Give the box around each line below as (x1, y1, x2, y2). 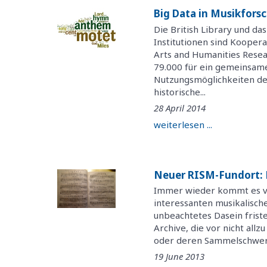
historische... (154, 85, 206, 98)
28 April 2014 (154, 102, 206, 114)
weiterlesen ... (154, 118, 213, 131)
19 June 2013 (154, 250, 205, 263)
